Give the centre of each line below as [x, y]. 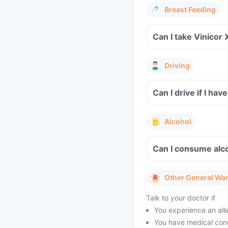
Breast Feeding [190, 9]
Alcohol [178, 121]
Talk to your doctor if [181, 198]
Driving [177, 65]
